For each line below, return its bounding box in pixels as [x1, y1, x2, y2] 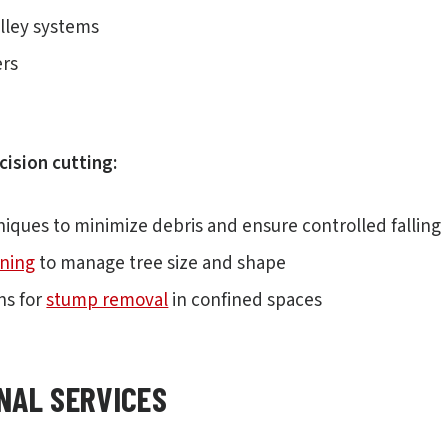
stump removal [46, 287, 169, 314]
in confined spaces [168, 287, 323, 314]
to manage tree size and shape [35, 250, 287, 277]
